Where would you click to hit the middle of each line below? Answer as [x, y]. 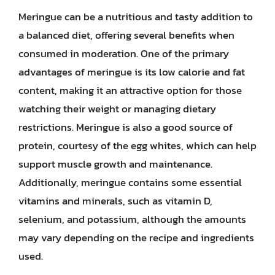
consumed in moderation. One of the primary [124, 53]
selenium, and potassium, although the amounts [132, 219]
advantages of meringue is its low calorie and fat [132, 72]
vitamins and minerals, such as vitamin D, [115, 200]
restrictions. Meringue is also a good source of [126, 127]
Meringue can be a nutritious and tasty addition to [136, 16]
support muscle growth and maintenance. [115, 164]
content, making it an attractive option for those [130, 90]
